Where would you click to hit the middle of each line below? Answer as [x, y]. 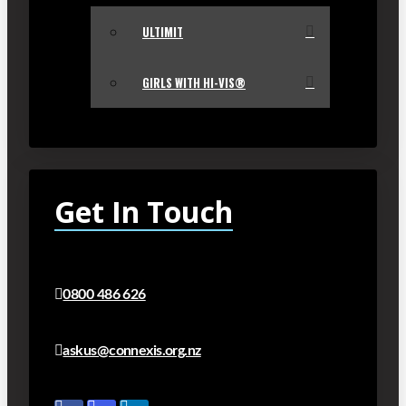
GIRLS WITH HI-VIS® [194, 82]
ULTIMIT [163, 32]
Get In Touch [144, 211]
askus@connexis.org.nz [132, 350]
